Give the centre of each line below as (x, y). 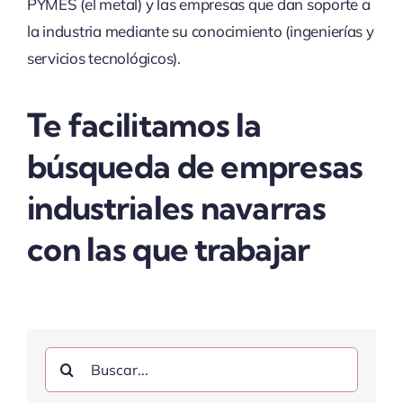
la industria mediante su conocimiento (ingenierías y (200, 31)
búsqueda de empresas (195, 166)
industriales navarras (176, 208)
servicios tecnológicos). (103, 58)
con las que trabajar (168, 249)
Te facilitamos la (144, 125)
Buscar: (69, 360)
